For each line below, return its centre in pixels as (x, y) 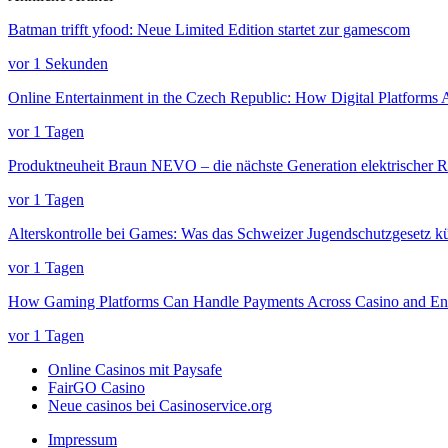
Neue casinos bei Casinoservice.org (160, 405)
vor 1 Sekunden (58, 63)
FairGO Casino (96, 387)
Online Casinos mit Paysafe (135, 369)
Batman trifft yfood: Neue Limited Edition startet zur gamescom (209, 29)
